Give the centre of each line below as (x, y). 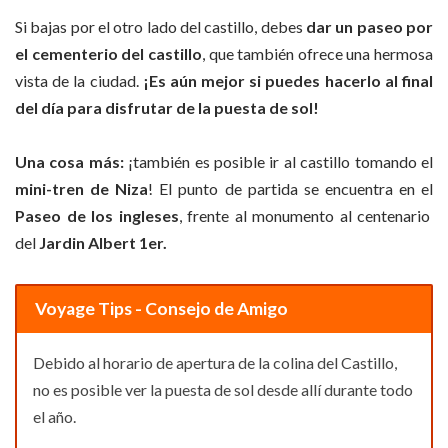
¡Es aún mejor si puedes (229, 80)
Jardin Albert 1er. (103, 243)
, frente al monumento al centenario (304, 216)
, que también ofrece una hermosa (317, 53)
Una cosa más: (69, 162)
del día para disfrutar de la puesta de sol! (167, 107)
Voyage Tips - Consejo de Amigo (161, 309)
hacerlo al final (379, 80)
